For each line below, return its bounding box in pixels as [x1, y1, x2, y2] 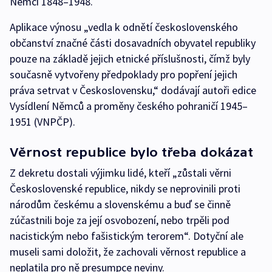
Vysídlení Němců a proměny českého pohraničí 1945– [10, 99, 248, 114]
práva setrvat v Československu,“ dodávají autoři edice [10, 83, 256, 98]
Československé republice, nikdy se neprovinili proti [10, 182, 240, 196]
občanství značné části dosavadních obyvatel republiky [10, 36, 256, 50]
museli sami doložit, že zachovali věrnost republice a [10, 245, 246, 259]
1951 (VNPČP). [10, 115, 75, 129]
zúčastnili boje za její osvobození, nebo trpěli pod [10, 213, 229, 228]
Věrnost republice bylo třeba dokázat [10, 145, 253, 160]
